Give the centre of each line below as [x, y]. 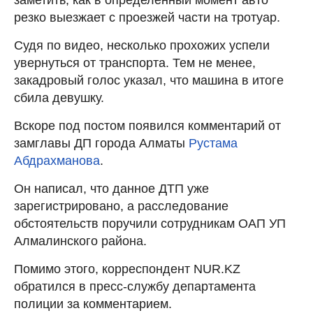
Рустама [213, 143]
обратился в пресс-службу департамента [135, 286]
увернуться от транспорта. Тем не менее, [135, 63]
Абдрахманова [57, 160]
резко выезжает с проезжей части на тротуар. [147, 17]
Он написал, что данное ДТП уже [111, 188]
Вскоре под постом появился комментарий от [147, 125]
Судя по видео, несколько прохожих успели [142, 45]
